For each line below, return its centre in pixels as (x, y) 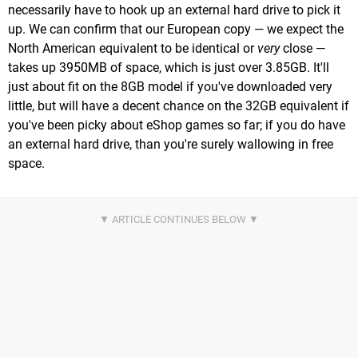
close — (302, 48)
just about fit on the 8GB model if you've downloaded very (170, 86)
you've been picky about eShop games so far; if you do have (177, 125)
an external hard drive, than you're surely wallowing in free (171, 144)
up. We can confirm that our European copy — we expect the (176, 29)
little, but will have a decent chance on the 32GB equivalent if (179, 105)
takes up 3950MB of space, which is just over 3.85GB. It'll (169, 67)
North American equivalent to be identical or (133, 48)
